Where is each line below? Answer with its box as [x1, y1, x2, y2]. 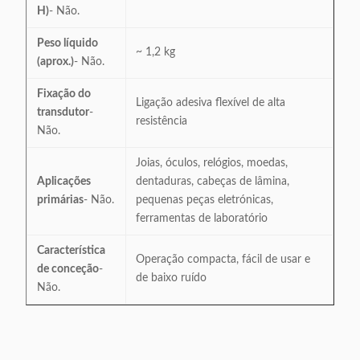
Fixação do [37, 88, 91, 100]
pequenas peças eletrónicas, [136, 194, 273, 206]
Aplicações [37, 176, 91, 187]
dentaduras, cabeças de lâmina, [136, 176, 289, 187]
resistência [136, 116, 187, 127]
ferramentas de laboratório [136, 213, 268, 224]
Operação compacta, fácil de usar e [136, 254, 310, 265]
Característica [37, 245, 105, 256]
